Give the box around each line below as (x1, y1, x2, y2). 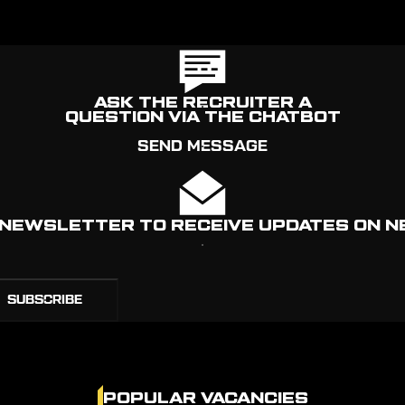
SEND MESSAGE (137, 138, 268, 154)
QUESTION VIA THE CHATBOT (64, 109, 341, 125)
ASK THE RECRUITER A (93, 95, 312, 110)
